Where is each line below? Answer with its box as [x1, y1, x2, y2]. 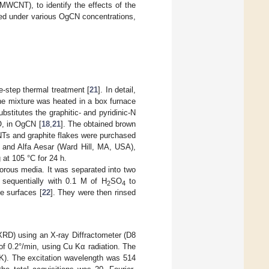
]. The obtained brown [60, 119, 136, 129]
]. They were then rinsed [50, 188, 136, 198]
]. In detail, [98, 85, 136, 95]
